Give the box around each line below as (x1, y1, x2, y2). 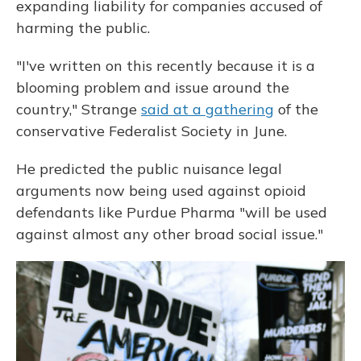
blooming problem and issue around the (16, 78, 289, 97)
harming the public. (16, 19, 150, 37)
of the (274, 100, 318, 118)
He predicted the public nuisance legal (16, 160, 282, 178)
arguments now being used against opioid (16, 181, 306, 200)
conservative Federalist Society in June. (16, 122, 287, 140)
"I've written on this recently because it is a (16, 56, 315, 75)
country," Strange (16, 100, 141, 118)
